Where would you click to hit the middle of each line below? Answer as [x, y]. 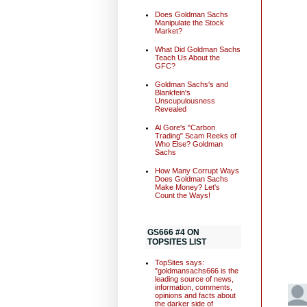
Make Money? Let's [187, 187]
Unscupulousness [185, 100]
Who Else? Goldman [188, 144]
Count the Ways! [182, 196]
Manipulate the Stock [189, 22]
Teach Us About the [187, 57]
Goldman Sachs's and [191, 84]
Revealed [170, 109]
